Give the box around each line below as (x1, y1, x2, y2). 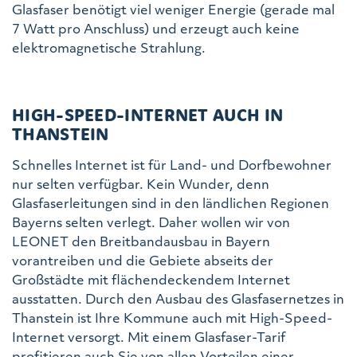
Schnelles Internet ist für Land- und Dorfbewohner (12, 155, 331, 174)
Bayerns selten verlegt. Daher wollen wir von (12, 212, 290, 231)
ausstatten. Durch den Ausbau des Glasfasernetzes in (12, 288, 344, 308)
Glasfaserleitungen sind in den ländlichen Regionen (12, 193, 329, 212)
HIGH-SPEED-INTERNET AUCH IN (12, 103, 284, 126)
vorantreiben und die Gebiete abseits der (12, 250, 273, 269)
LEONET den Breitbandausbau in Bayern (12, 231, 270, 250)
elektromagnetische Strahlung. (12, 37, 206, 57)
